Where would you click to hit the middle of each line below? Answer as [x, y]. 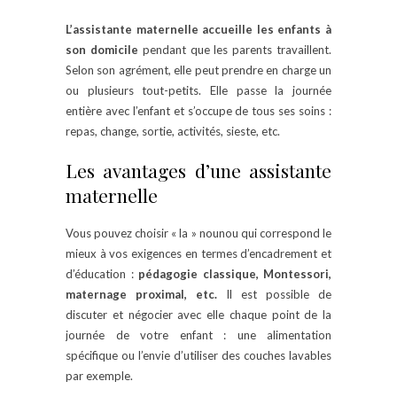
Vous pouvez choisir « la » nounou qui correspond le [198, 233]
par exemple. [99, 375]
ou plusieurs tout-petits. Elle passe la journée [198, 90]
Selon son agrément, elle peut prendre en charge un [198, 70]
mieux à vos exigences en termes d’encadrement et [198, 253]
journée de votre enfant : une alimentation [198, 335]
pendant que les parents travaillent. [235, 49]
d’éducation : [102, 273]
